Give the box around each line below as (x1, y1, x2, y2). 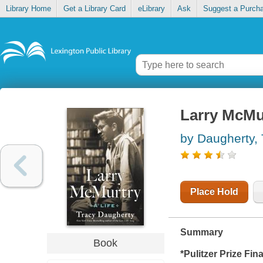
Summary (180, 227, 223, 238)
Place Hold (190, 187, 238, 197)
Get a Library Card (63, 4, 126, 14)
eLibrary (137, 4, 165, 14)
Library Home (5, 4, 51, 14)
